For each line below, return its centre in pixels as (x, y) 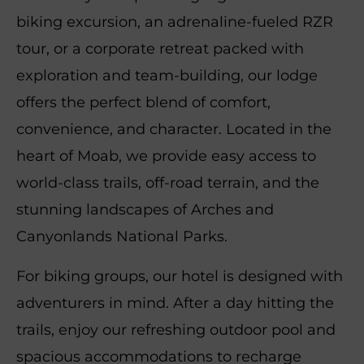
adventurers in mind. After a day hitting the (175, 303)
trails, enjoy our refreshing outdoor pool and (176, 329)
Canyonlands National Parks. (122, 236)
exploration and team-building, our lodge (167, 75)
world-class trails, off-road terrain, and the (168, 182)
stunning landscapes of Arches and (145, 209)
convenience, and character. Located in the (174, 129)
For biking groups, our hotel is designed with (180, 276)
